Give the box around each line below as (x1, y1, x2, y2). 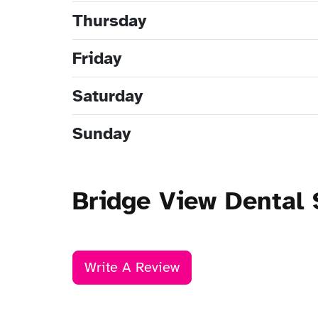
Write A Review (84, 258, 180, 277)
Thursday (72, 10, 146, 32)
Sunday (72, 123, 131, 145)
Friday (72, 48, 121, 70)
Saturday (72, 85, 143, 107)
